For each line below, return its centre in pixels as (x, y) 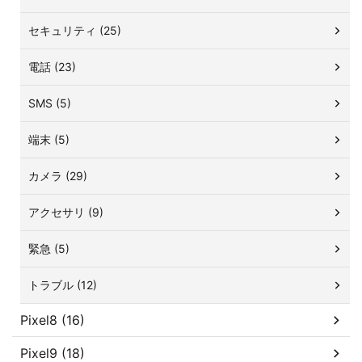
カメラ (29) (58, 176)
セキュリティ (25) (75, 31)
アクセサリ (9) (66, 213)
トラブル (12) (63, 285)
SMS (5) (50, 103)
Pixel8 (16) (53, 320)
